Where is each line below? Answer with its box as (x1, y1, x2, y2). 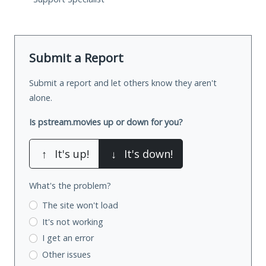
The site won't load (42, 199, 118, 211)
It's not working (42, 216, 103, 227)
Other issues (42, 249, 91, 261)
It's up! (55, 146, 89, 161)
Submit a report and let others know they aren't (29, 77, 217, 88)
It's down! (124, 146, 173, 161)
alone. (29, 91, 52, 103)
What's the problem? (29, 179, 111, 191)
